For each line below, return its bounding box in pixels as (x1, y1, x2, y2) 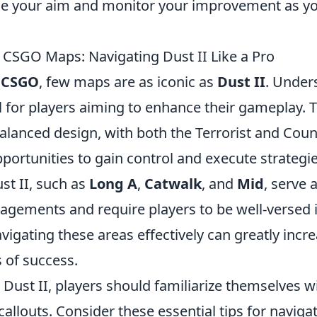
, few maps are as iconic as (39, 71, 217, 91)
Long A (89, 173, 137, 193)
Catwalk (144, 173, 202, 193)
